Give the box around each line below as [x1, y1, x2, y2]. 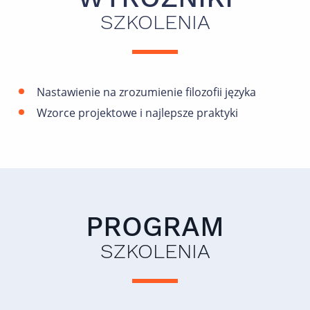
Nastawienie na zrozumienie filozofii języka [37, 84, 256, 100]
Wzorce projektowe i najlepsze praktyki [37, 105, 238, 121]
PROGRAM [86, 210, 224, 244]
